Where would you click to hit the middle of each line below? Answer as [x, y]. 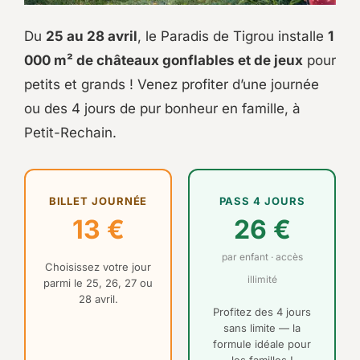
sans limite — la [262, 328]
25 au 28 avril [92, 36]
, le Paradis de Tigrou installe [233, 36]
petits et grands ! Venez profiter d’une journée [172, 84]
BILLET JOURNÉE [98, 201]
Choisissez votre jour [98, 267]
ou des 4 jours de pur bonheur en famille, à [162, 108]
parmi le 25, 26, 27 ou [98, 283]
